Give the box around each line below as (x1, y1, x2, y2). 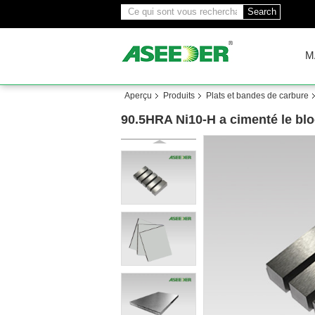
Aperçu (124, 91, 152, 101)
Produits (163, 91, 195, 101)
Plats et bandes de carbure (206, 91, 309, 101)
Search (247, 6, 276, 17)
